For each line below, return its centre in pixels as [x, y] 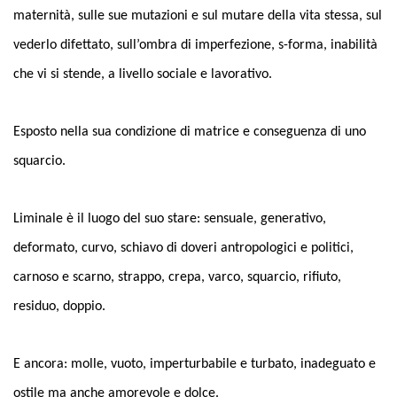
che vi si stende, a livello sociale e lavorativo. [143, 74]
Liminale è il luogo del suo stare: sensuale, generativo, [170, 219]
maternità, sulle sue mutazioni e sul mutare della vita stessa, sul [198, 16]
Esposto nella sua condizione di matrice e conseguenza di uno [190, 132]
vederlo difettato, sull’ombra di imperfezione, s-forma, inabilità [195, 45]
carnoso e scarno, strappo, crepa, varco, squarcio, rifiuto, [177, 277]
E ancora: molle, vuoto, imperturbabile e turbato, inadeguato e [195, 364]
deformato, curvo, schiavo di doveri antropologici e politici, [183, 248]
